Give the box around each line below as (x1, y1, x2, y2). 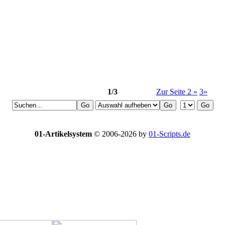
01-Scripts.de (149, 130, 190, 139)
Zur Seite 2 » (156, 87, 197, 96)
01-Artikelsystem (35, 130, 92, 139)
